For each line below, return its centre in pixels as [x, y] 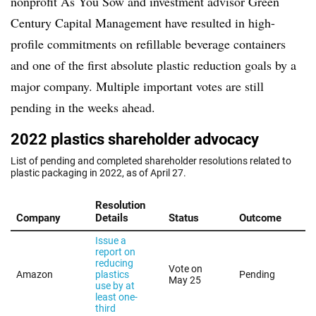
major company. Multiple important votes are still [137, 86]
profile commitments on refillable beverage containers [148, 44]
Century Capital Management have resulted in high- [143, 23]
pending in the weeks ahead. [83, 107]
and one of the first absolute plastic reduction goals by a [153, 65]
